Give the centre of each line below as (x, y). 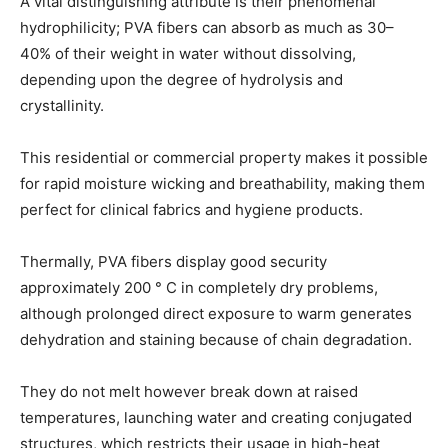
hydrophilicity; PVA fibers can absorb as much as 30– (207, 28)
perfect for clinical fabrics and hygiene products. (191, 210)
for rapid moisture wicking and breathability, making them (222, 184)
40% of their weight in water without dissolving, (188, 54)
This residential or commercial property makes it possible (224, 158)
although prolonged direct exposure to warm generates (216, 314)
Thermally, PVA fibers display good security (173, 262)
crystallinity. (62, 106)
